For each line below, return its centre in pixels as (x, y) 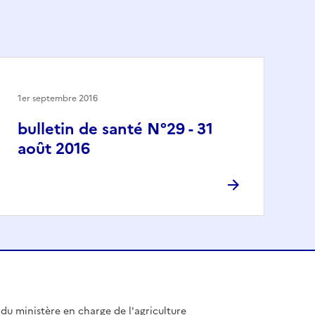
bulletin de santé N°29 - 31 (115, 129)
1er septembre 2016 (58, 98)
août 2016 (54, 148)
